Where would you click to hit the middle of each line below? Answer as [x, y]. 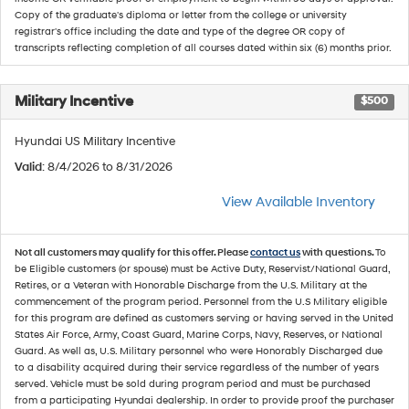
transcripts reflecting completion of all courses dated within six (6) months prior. [203, 48]
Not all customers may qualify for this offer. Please [132, 252]
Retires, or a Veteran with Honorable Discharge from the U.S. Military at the [191, 285]
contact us [275, 252]
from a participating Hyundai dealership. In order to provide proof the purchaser [204, 400]
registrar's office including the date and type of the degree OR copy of [180, 31]
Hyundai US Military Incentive [95, 142]
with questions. [338, 252]
